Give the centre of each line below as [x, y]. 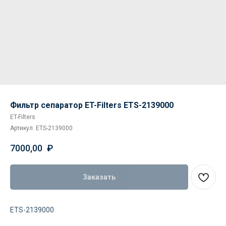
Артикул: [23, 128]
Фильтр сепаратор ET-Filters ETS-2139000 [92, 105]
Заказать [99, 177]
